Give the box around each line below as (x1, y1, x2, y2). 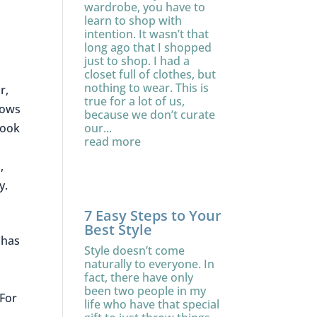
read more (84, 134, 142, 149)
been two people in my (84, 283, 207, 299)
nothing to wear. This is (84, 80, 209, 96)
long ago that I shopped (84, 40, 212, 55)
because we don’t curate (84, 107, 216, 122)
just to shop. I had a (84, 53, 190, 69)
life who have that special (84, 296, 220, 312)
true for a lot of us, (84, 93, 185, 109)
